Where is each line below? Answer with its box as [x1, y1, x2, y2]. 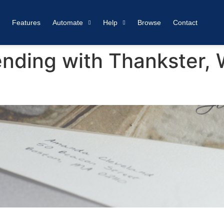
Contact [173, 18, 197, 26]
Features [12, 18, 40, 26]
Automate [52, 18, 83, 26]
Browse [137, 18, 161, 26]
